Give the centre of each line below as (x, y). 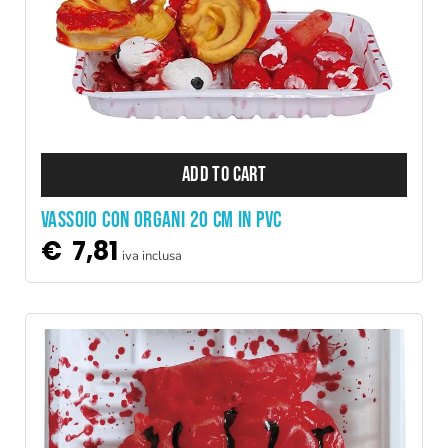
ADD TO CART (224, 174)
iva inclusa (151, 255)
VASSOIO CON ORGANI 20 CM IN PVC (161, 220)
